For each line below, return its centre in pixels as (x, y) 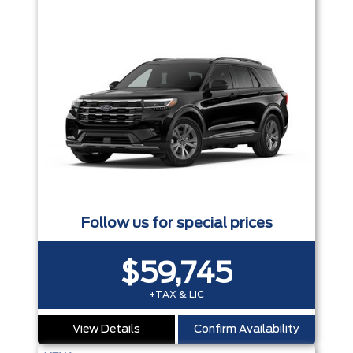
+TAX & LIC (176, 295)
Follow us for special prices (176, 224)
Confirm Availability (247, 330)
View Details (106, 330)
